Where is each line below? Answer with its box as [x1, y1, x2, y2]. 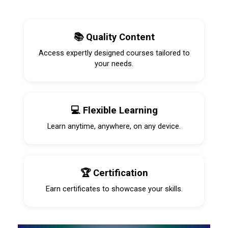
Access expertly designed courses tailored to [38, 48, 190, 58]
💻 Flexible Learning [70, 105, 158, 116]
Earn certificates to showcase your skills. [45, 184, 183, 193]
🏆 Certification [80, 167, 148, 178]
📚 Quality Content [73, 32, 155, 42]
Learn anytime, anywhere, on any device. [47, 122, 181, 131]
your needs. [95, 59, 133, 68]
